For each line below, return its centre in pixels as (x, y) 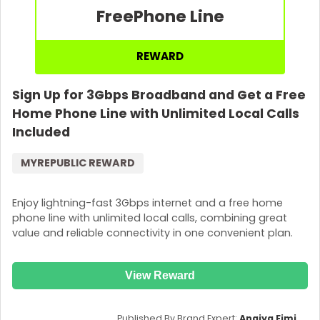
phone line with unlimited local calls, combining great (150, 217)
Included (41, 132)
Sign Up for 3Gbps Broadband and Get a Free (159, 95)
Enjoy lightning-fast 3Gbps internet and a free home (147, 202)
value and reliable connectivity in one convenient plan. (152, 232)
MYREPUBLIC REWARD (78, 163)
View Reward (160, 276)
